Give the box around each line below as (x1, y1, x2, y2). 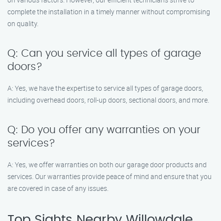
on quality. (7, 19, 38, 28)
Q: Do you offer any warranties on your (7, 125, 200, 135)
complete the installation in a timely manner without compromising (7, 7, 210, 16)
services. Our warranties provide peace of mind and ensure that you (7, 172, 212, 181)
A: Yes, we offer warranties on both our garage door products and (7, 160, 207, 169)
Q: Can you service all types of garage (7, 48, 201, 59)
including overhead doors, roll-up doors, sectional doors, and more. (7, 95, 209, 105)
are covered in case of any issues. (7, 184, 109, 193)
